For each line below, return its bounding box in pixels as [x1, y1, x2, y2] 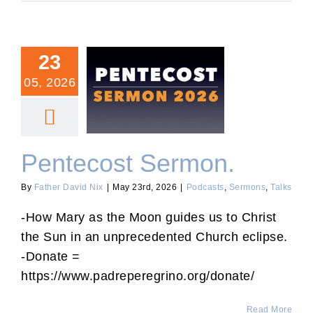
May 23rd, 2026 [112, 182, 177, 192]
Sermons [228, 182, 265, 192]
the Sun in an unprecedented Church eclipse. [21, 230, 288, 244]
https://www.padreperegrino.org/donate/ [21, 269, 254, 283]
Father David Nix [34, 182, 103, 192]
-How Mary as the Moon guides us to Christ [21, 210, 277, 224]
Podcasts [186, 182, 224, 192]
